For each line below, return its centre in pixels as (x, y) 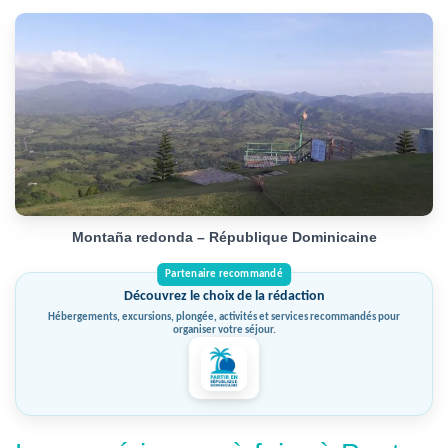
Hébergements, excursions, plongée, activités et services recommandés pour (224, 317)
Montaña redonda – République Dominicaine (224, 237)
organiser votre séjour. (224, 330)
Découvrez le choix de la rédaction (224, 296)
